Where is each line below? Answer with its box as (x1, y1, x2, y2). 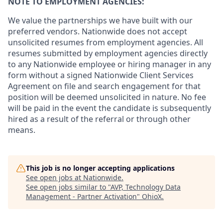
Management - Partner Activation (26, 192, 137, 201)
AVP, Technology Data (111, 182, 181, 192)
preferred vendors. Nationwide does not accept (8, 26, 187, 37)
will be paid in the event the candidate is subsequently (8, 103, 211, 113)
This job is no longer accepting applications (26, 163, 175, 173)
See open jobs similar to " (26, 182, 111, 192)
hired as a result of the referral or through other (8, 113, 191, 124)
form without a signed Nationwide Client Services (8, 70, 194, 81)
